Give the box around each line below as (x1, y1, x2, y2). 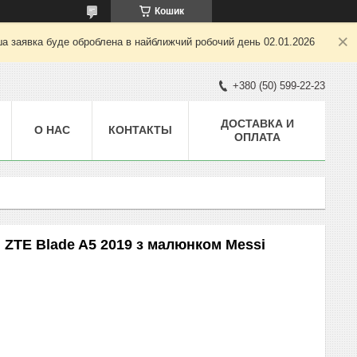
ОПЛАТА (233, 130, 280, 143)
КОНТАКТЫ (108, 123, 172, 136)
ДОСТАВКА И (220, 116, 294, 130)
